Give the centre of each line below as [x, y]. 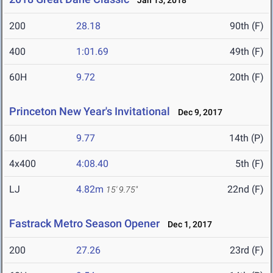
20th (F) [247, 77]
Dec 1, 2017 [187, 225]
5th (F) [250, 164]
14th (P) [246, 138]
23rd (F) [247, 250]
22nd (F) [246, 190]
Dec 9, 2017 [197, 112]
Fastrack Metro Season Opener [84, 224]
